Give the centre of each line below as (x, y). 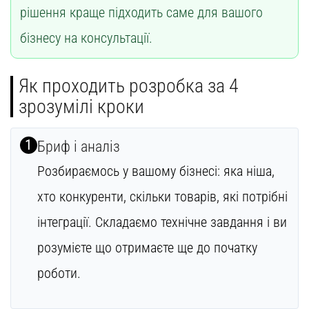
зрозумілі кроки (81, 106)
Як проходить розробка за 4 (128, 86)
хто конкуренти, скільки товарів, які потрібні (162, 196)
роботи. (59, 273)
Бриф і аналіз (78, 146)
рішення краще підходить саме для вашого (141, 12)
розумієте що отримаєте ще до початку (147, 247)
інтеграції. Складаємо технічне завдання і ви (162, 222)
